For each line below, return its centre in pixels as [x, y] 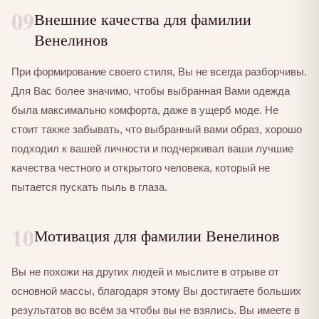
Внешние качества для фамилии [143, 18]
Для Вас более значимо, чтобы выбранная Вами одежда [151, 91]
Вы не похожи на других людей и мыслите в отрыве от [145, 272]
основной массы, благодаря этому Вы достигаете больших [156, 291]
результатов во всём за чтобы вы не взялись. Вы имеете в [156, 310]
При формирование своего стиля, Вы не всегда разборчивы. [159, 72]
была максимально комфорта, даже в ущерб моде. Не [145, 110]
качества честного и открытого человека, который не [141, 168]
